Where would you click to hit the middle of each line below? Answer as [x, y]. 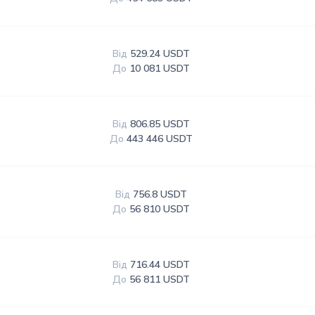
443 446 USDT [160, 139]
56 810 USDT [160, 209]
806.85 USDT [160, 124]
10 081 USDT [160, 69]
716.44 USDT [160, 265]
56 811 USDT [160, 279]
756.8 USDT [160, 194]
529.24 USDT [160, 54]
